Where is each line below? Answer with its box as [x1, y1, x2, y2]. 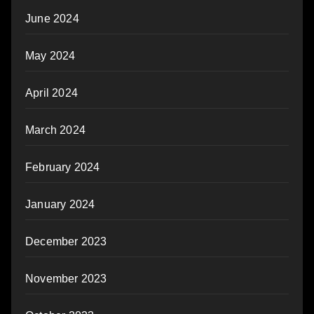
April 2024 [25, 87, 78, 100]
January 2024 [25, 198, 95, 211]
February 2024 [25, 161, 100, 174]
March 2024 [25, 124, 86, 137]
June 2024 [25, 13, 79, 25]
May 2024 [25, 50, 76, 62]
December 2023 [25, 235, 107, 248]
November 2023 [25, 273, 107, 285]
